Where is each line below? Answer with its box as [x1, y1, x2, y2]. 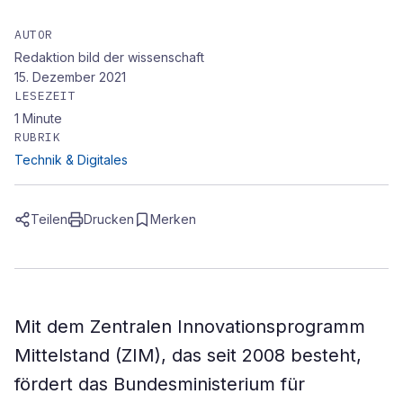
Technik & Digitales [14, 152, 128, 167]
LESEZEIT [14, 88, 76, 103]
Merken [150, 211, 196, 227]
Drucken [84, 211, 134, 227]
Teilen [31, 211, 67, 227]
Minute [22, 111, 62, 126]
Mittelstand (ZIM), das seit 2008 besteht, [14, 345, 362, 366]
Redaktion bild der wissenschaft [14, 49, 204, 65]
